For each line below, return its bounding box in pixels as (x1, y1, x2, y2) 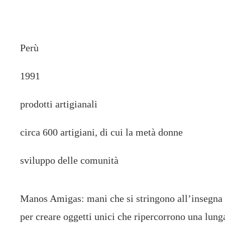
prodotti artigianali (20, 98, 97, 109)
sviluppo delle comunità (20, 155, 119, 166)
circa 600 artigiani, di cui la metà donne (20, 127, 183, 138)
